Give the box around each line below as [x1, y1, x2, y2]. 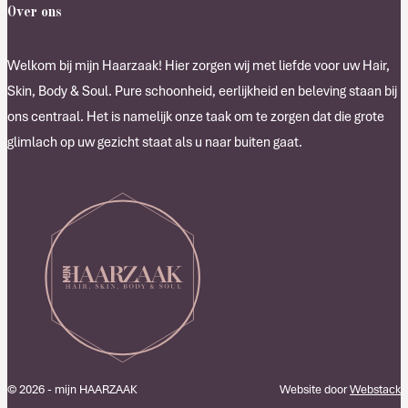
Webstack [350, 381, 401, 397]
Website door [280, 381, 347, 397]
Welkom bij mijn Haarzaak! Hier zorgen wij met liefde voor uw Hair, [7, 56, 390, 75]
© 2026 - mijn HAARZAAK [7, 381, 138, 397]
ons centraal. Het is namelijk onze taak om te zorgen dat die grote [7, 107, 384, 126]
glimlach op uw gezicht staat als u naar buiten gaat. [7, 132, 302, 151]
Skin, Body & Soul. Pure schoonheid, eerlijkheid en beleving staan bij [7, 81, 397, 100]
